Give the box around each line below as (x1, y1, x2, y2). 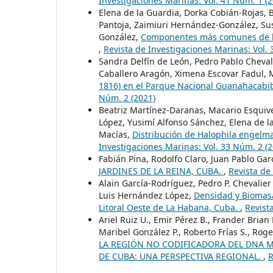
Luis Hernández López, (99, 190, 194, 202)
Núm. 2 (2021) (99, 92, 155, 104)
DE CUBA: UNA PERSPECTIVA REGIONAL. (99, 250, 263, 263)
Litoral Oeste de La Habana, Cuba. (99, 202, 240, 214)
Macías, (99, 129, 132, 141)
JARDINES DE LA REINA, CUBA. (99, 165, 224, 177)
